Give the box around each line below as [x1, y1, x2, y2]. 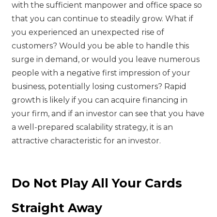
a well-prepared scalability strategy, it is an [12, 123, 173, 132]
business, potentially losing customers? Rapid [12, 82, 186, 92]
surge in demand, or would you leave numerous [12, 55, 200, 64]
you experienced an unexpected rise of [12, 28, 164, 37]
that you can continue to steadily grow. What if [12, 14, 193, 24]
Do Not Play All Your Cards [12, 176, 182, 191]
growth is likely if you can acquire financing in [12, 95, 187, 105]
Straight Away [12, 201, 102, 216]
